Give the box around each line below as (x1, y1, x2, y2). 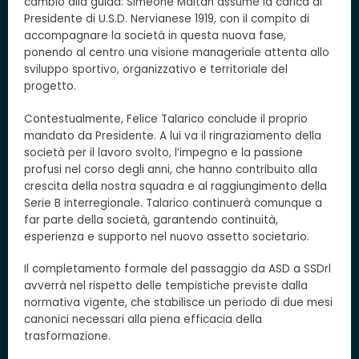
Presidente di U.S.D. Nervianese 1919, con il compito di (24, 11, 309, 27)
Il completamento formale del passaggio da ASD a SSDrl (24, 260, 331, 276)
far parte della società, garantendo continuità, (24, 212, 278, 228)
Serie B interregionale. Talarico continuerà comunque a (24, 195, 322, 211)
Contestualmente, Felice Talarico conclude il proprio (24, 111, 308, 127)
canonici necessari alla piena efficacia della (24, 311, 262, 327)
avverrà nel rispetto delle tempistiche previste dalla (24, 277, 308, 293)
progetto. (24, 79, 76, 95)
